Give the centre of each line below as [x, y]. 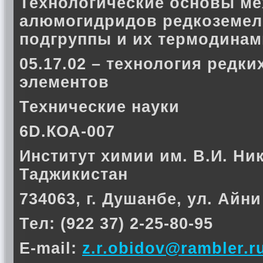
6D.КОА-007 [67, 131]
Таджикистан [74, 174]
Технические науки [100, 107]
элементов [64, 82]
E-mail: [51, 248]
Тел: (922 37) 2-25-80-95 [116, 224]
